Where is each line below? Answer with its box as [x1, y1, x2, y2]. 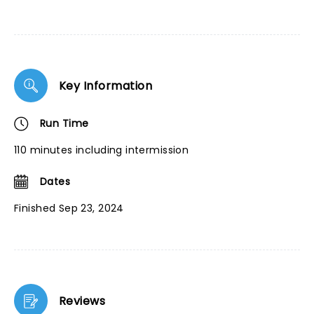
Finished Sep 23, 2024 [14, 201, 124, 215]
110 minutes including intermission [14, 143, 189, 157]
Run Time [40, 116, 89, 130]
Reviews [59, 292, 106, 309]
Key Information [59, 77, 153, 94]
